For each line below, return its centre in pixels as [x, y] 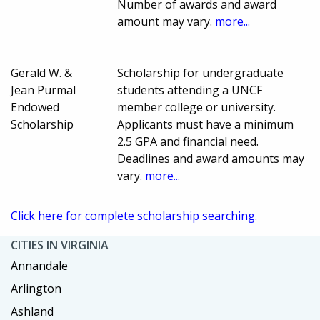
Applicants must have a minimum [206, 125]
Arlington [36, 289]
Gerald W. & [41, 73]
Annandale [39, 266]
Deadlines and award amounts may [211, 159]
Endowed [35, 107]
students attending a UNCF [190, 90]
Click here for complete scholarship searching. [134, 216]
